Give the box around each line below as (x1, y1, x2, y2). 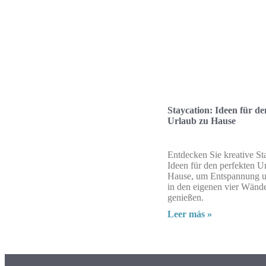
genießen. (167, 192, 204, 202)
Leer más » (167, 208, 212, 219)
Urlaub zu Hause (167, 115, 236, 126)
